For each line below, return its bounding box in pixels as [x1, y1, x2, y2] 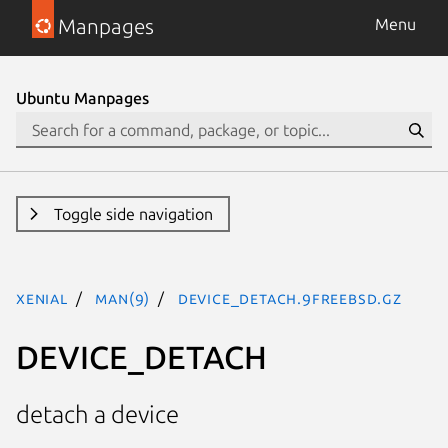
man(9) [95, 289, 151, 307]
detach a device [16, 401, 179, 429]
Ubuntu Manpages [16, 89, 149, 107]
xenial [16, 289, 68, 307]
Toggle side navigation [53, 205, 213, 223]
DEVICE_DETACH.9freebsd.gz [177, 289, 402, 307]
